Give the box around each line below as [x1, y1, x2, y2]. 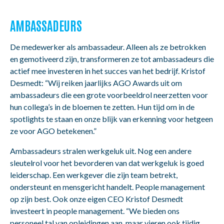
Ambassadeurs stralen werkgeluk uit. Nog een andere [10, 145, 191, 155]
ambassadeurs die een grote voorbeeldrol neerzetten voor [10, 89, 208, 99]
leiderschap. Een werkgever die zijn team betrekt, [10, 169, 177, 179]
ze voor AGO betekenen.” [10, 125, 96, 135]
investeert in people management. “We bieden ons [10, 205, 179, 215]
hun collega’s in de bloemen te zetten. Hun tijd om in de [10, 101, 194, 111]
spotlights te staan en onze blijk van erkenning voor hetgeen [10, 113, 213, 123]
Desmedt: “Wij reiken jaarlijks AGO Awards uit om [10, 77, 182, 87]
